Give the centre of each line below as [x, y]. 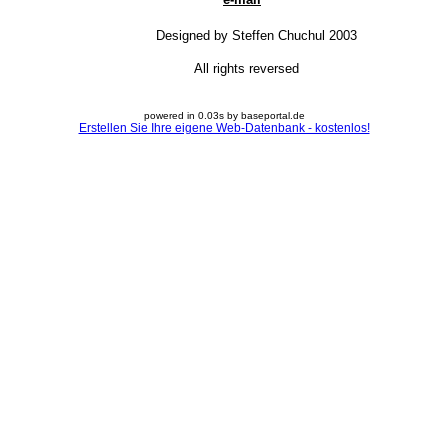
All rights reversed [244, 68]
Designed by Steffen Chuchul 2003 [256, 35]
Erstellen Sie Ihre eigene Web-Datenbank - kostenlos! [224, 128]
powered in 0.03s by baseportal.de [224, 115]
